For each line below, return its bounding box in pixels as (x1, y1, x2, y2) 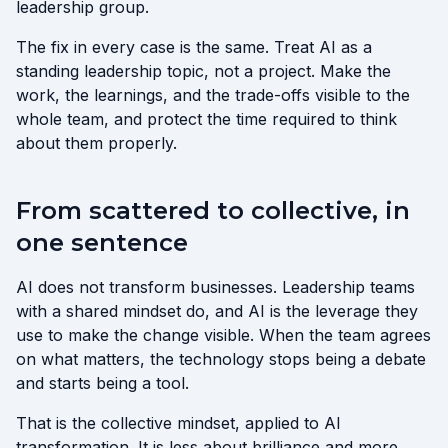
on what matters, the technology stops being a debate (16, 349, 426, 369)
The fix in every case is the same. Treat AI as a (16, 37, 372, 57)
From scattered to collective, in (16, 196, 410, 225)
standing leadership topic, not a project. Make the (16, 61, 391, 81)
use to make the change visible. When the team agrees (16, 325, 431, 345)
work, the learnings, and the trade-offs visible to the (16, 85, 410, 105)
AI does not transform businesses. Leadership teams (16, 277, 415, 297)
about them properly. (16, 133, 177, 153)
